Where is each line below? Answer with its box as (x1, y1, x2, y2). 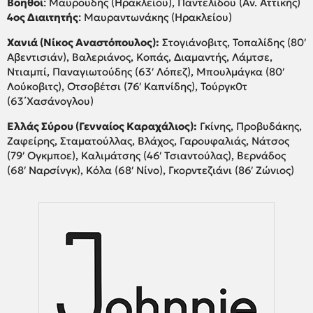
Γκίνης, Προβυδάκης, (197, 119, 302, 133)
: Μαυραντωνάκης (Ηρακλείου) (78, 10, 232, 24)
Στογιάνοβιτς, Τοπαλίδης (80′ (159, 36, 306, 50)
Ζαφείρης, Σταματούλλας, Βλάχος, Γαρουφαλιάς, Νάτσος (7, 134, 289, 148)
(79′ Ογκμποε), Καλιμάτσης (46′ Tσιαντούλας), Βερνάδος (7, 149, 286, 163)
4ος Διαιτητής (7, 10, 78, 24)
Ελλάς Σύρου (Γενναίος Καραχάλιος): (7, 119, 197, 133)
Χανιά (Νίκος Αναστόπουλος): (7, 36, 159, 50)
